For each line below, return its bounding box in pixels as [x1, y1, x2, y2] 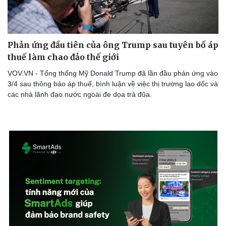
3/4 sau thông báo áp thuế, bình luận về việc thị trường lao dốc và [8, 79, 218, 88]
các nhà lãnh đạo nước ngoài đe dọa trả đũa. [8, 90, 152, 98]
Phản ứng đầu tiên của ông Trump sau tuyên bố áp [8, 39, 218, 50]
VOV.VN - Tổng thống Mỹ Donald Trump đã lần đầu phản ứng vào [8, 69, 218, 77]
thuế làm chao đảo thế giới [8, 51, 119, 62]
